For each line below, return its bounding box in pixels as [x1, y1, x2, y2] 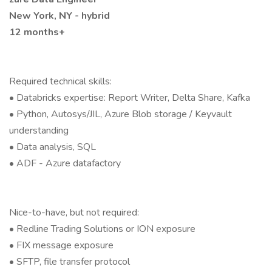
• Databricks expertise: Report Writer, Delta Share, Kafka [9, 91, 250, 104]
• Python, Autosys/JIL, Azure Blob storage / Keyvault [9, 107, 232, 121]
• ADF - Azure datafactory [9, 157, 121, 170]
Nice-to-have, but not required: [9, 206, 139, 219]
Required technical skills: [9, 75, 112, 88]
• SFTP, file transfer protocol [9, 255, 130, 268]
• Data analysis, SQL [9, 140, 96, 154]
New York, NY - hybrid [9, 9, 110, 22]
